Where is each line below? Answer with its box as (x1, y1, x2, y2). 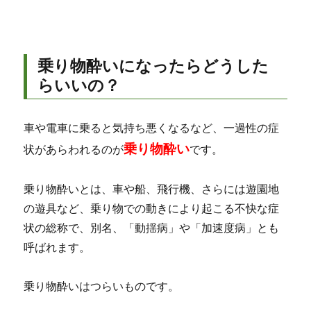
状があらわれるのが (24, 143, 124, 155)
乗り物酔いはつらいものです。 (24, 280, 180, 292)
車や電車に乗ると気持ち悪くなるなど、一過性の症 (24, 121, 280, 134)
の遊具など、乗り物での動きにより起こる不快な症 (24, 202, 280, 215)
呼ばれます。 (24, 241, 91, 253)
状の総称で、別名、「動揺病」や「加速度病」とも (24, 221, 280, 234)
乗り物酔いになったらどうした (37, 56, 269, 75)
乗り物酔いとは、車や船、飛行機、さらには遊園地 (24, 183, 280, 195)
